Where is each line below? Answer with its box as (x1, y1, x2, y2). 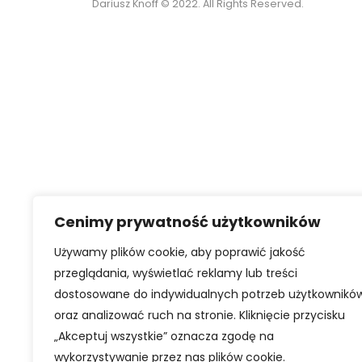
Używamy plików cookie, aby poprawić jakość (54, 244, 305, 260)
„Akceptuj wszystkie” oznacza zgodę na (54, 328, 274, 344)
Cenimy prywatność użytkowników (54, 212, 321, 232)
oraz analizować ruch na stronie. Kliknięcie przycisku (54, 307, 345, 323)
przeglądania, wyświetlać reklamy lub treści (54, 265, 297, 281)
